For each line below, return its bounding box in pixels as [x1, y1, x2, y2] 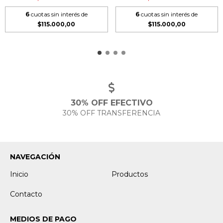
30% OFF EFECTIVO [70, 98, 153, 108]
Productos [111, 170, 148, 179]
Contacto [10, 190, 42, 199]
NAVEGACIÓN [10, 152, 60, 162]
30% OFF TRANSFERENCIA [63, 109, 160, 118]
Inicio [10, 170, 28, 179]
